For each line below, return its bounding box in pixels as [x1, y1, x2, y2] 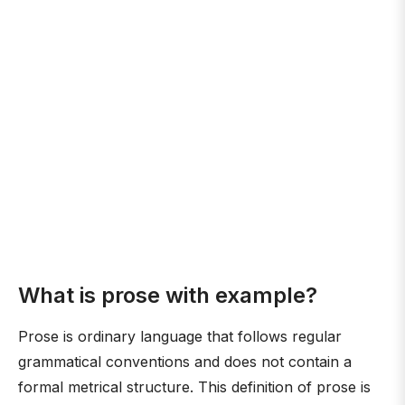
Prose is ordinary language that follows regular [18, 327, 342, 345]
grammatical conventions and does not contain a [18, 353, 352, 371]
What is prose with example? [18, 282, 317, 308]
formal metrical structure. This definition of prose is [18, 378, 371, 396]
